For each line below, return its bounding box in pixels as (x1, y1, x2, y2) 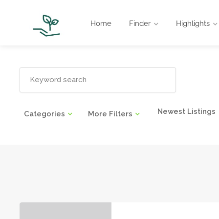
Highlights (176, 19, 210, 28)
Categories (24, 109, 65, 118)
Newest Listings (157, 107, 216, 116)
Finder (129, 19, 151, 28)
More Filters (88, 109, 132, 118)
